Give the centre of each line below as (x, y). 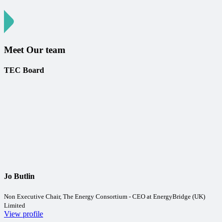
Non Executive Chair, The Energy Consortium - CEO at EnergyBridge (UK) (105, 196)
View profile (24, 214)
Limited (15, 205)
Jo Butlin (19, 176)
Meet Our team (35, 50)
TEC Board (24, 70)
